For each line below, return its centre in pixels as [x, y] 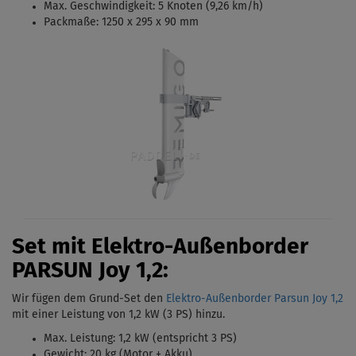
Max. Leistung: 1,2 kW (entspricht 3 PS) [140, 339]
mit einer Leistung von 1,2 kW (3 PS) [102, 315]
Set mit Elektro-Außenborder [160, 248]
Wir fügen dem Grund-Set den [89, 299]
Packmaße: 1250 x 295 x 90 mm [121, 22]
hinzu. [209, 315]
